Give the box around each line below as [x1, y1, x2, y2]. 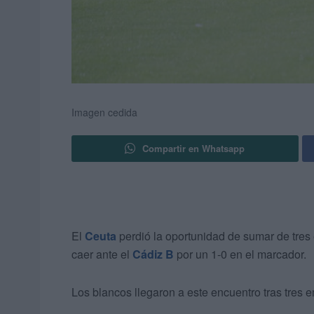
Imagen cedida [71, 105, 137, 120]
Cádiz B [132, 246, 174, 263]
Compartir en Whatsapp [142, 142, 245, 156]
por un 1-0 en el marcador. [174, 246, 306, 263]
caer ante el [71, 246, 132, 263]
